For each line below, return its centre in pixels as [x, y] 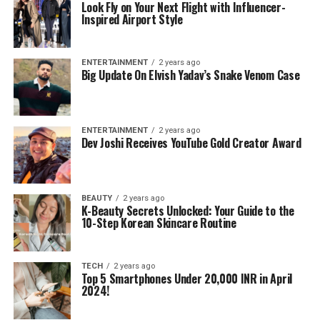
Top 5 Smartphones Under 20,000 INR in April [186, 278]
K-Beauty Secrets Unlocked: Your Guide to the [187, 210]
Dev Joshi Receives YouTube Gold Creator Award [191, 142]
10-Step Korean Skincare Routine [159, 222]
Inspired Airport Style [132, 19]
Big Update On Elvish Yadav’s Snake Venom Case [190, 75]
